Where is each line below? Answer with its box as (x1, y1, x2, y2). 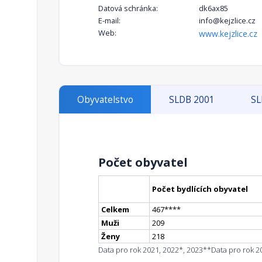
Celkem (101, 204, 129, 215)
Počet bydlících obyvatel (152, 184, 248, 195)
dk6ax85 (199, 3, 228, 14)
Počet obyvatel (98, 154, 188, 171)
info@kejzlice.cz (199, 15, 256, 26)
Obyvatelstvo (77, 94, 133, 106)
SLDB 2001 (169, 94, 215, 106)
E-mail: (98, 15, 120, 26)
